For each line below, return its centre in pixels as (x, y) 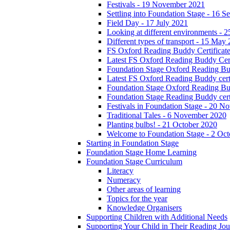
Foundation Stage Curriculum (134, 162)
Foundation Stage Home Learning (141, 152)
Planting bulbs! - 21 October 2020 (162, 125)
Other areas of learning (144, 189)
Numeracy (124, 180)
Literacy (120, 171)
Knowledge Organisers (144, 208)
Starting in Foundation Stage (132, 143)
